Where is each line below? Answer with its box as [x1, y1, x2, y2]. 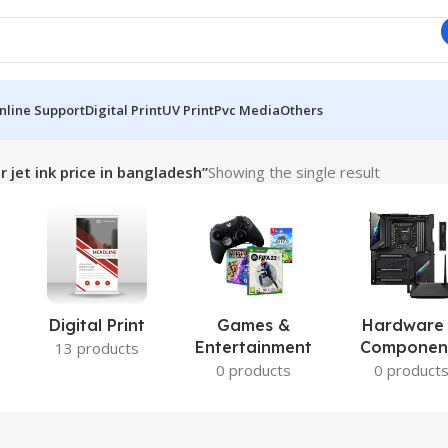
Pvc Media [214, 100, 280, 119]
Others [280, 100, 323, 119]
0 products [216, 360, 292, 380]
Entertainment [195, 337, 313, 357]
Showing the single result [208, 162, 380, 182]
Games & [217, 315, 291, 335]
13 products [54, 338, 139, 358]
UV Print [162, 100, 214, 119]
